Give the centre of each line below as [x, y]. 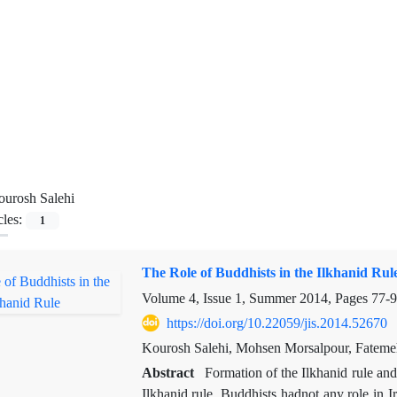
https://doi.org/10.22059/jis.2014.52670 [276, 323]
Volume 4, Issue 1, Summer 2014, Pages [256, 298]
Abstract [169, 373]
